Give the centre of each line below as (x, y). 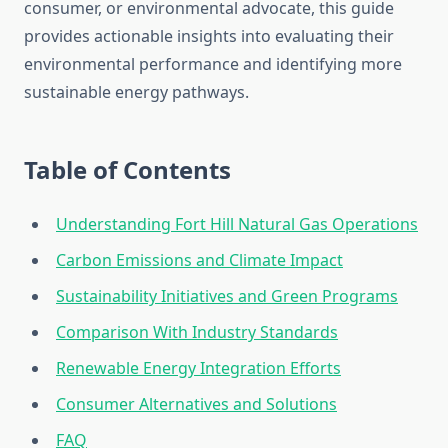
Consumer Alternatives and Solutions (196, 404)
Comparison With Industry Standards (197, 332)
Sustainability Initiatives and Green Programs (227, 296)
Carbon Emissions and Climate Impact (199, 260)
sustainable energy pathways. (136, 92)
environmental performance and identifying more (213, 64)
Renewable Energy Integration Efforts (198, 368)
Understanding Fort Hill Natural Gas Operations (237, 224)
